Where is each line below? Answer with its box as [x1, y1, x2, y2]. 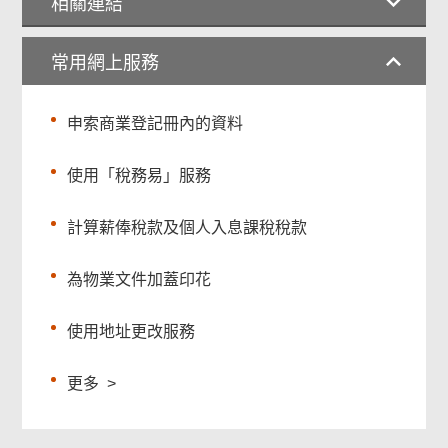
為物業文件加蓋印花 [67, 271, 212, 289]
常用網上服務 [51, 53, 160, 74]
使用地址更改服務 [67, 323, 196, 341]
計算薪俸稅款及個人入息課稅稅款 [67, 219, 308, 237]
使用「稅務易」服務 [67, 167, 212, 185]
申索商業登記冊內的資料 [67, 115, 244, 133]
